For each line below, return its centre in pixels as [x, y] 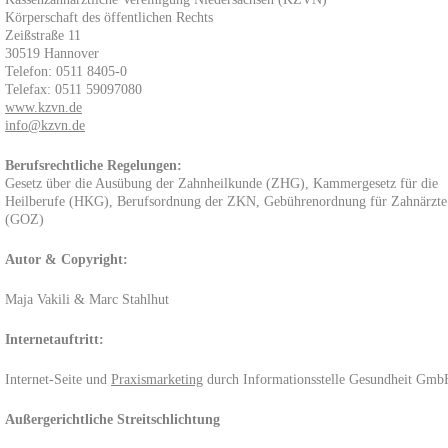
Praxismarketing [157, 379]
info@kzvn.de [45, 125]
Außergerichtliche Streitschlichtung [112, 419]
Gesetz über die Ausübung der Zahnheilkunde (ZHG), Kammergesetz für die [221, 183]
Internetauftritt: [54, 339]
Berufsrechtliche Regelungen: [93, 165]
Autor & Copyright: [66, 259]
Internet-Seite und [58, 379]
